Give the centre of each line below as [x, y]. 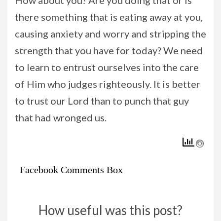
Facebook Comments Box [71, 169]
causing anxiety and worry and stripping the [110, 34]
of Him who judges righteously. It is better [108, 84]
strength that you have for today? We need [109, 51]
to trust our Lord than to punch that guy [102, 101]
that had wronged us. [61, 118]
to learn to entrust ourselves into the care [107, 67]
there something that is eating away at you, [109, 17]
